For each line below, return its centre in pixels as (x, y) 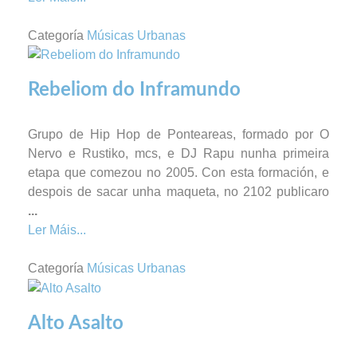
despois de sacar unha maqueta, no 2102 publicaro (178, 192)
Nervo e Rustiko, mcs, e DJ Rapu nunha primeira (178, 154)
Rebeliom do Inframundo (134, 90)
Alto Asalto (76, 324)
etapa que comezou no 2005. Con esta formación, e (178, 173)
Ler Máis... (57, 230)
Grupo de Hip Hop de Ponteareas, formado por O (178, 135)
